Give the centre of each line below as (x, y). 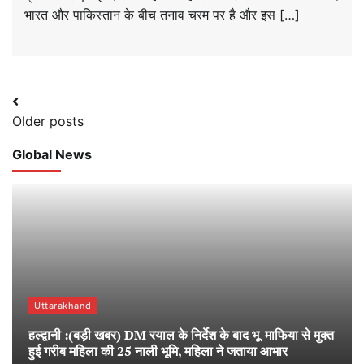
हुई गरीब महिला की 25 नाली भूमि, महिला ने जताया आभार (158, 351)
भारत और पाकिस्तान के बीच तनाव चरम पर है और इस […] (162, 15)
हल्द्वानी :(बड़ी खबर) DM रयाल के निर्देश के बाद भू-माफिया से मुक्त (181, 335)
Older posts (48, 121)
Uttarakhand (63, 306)
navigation (62, 135)
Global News (52, 155)
